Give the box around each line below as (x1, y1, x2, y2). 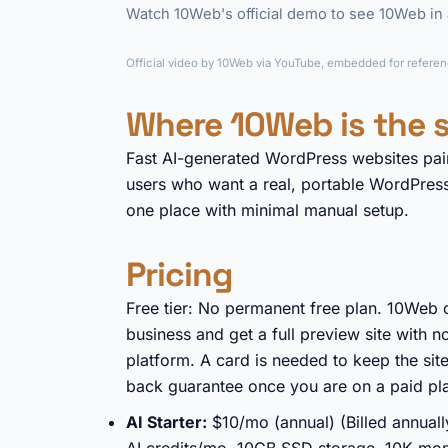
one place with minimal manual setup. (126, 200, 409, 220)
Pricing (126, 253, 232, 296)
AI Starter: (126, 412, 207, 432)
